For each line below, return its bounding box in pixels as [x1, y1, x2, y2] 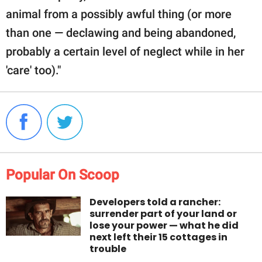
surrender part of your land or [89, 206, 237, 220]
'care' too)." [6, 63, 61, 77]
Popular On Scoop [6, 166, 119, 183]
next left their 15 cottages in [89, 230, 228, 244]
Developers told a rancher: [89, 195, 221, 209]
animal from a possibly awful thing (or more [6, 6, 232, 21]
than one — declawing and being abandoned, [6, 25, 236, 40]
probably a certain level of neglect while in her [6, 44, 244, 58]
